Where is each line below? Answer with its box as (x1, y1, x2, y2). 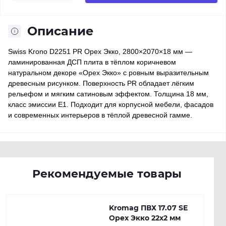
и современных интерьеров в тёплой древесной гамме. (8, 111, 192, 119)
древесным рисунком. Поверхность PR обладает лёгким (8, 79, 194, 87)
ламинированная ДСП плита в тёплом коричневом (8, 58, 176, 66)
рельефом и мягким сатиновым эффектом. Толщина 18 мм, (8, 90, 208, 98)
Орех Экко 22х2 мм (109, 213, 181, 222)
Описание (27, 24, 93, 38)
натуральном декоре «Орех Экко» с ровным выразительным (8, 69, 209, 77)
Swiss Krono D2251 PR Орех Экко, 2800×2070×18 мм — (8, 47, 192, 55)
